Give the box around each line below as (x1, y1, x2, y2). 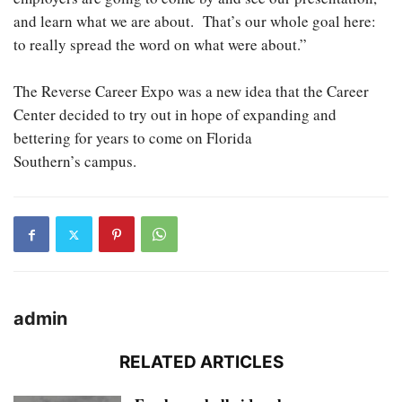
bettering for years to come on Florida (13, 127, 324, 148)
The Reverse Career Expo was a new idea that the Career (13, 81, 369, 101)
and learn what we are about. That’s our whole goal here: (13, 11, 376, 31)
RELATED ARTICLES (118, 352, 284, 372)
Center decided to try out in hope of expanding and (13, 104, 336, 125)
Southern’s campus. (13, 151, 136, 171)
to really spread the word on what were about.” (13, 34, 307, 55)
